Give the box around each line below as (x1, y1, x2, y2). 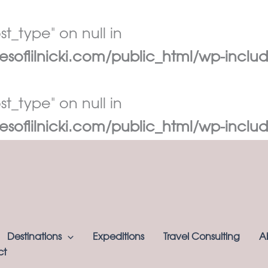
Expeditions (92, 233, 144, 242)
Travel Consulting (163, 233, 240, 242)
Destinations (7, 233, 62, 242)
